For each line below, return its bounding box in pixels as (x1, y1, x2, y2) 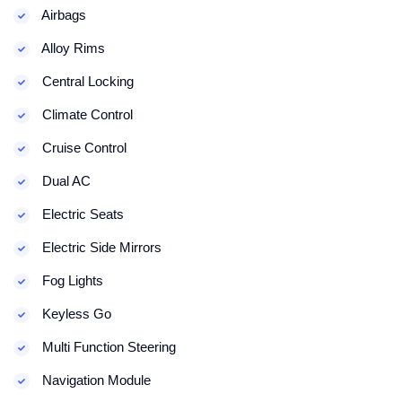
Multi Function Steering (39, 339, 176, 354)
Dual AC (39, 173, 91, 188)
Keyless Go (39, 306, 111, 321)
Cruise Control (39, 140, 127, 155)
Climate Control (39, 107, 133, 122)
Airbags (39, 7, 86, 22)
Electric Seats (39, 206, 124, 222)
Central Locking (39, 74, 134, 89)
